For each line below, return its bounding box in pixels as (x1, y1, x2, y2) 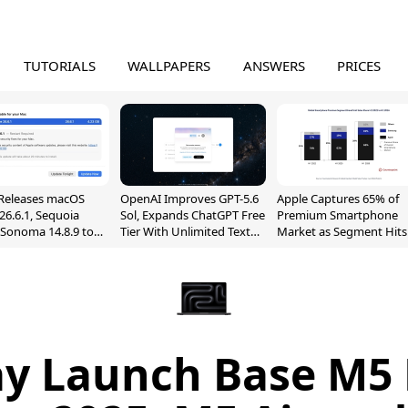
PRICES (337, 56, 382, 75)
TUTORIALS (23, 56, 96, 75)
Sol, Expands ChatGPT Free (120, 207, 265, 223)
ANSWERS (242, 56, 305, 75)
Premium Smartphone (277, 207, 398, 223)
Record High (277, 240, 344, 256)
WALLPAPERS (127, 56, 211, 75)
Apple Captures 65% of (277, 190, 399, 207)
